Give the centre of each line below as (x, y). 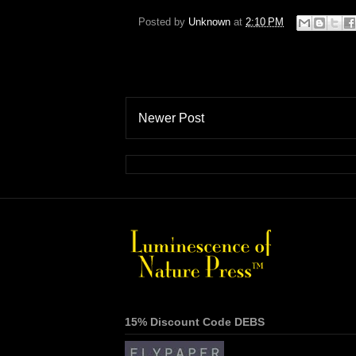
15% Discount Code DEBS (195, 322)
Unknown (211, 22)
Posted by (163, 22)
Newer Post (171, 118)
